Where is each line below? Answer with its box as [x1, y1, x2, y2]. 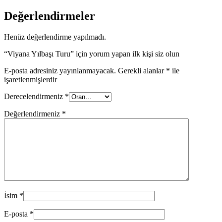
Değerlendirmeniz [4, 110, 62, 118]
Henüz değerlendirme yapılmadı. [4, 33, 106, 42]
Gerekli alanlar [118, 66, 166, 75]
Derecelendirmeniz [4, 92, 65, 101]
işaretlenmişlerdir [4, 75, 57, 84]
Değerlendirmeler [4, 9, 95, 23]
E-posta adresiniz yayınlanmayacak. [4, 66, 116, 75]
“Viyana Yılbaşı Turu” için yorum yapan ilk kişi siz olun [4, 50, 179, 58]
